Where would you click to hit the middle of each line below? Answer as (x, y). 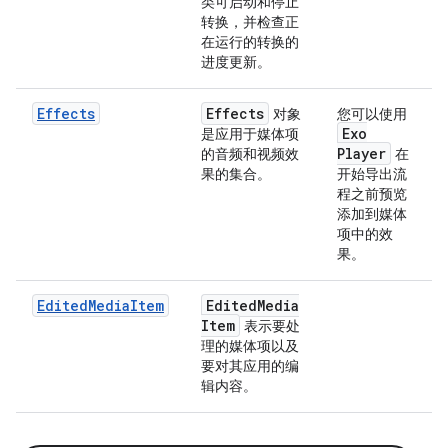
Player (361, 153)
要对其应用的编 (250, 365)
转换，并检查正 (250, 21)
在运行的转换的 (250, 41)
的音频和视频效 (250, 153)
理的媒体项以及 (250, 345)
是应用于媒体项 (250, 133)
